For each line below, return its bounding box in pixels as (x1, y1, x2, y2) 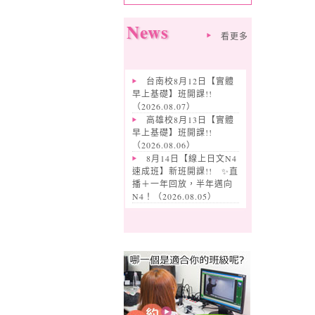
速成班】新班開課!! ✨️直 (131, 165, 238, 176)
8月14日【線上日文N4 (146, 153, 237, 164)
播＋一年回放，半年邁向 (131, 178, 233, 189)
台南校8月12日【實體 (146, 75, 234, 86)
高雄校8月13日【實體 (146, 114, 234, 125)
